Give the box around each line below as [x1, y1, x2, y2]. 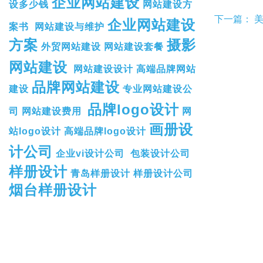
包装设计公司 [130, 148, 190, 159]
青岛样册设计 [70, 168, 130, 178]
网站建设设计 [73, 63, 133, 74]
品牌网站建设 [32, 79, 120, 95]
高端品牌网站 [136, 63, 196, 74]
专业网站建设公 [123, 83, 193, 94]
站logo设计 [9, 126, 61, 136]
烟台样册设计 [9, 181, 97, 198]
